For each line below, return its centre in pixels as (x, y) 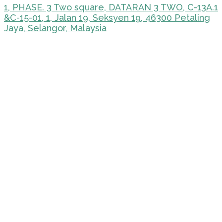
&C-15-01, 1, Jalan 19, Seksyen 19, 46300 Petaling (107, 18)
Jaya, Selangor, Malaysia (55, 28)
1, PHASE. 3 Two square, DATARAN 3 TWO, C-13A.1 (111, 7)
